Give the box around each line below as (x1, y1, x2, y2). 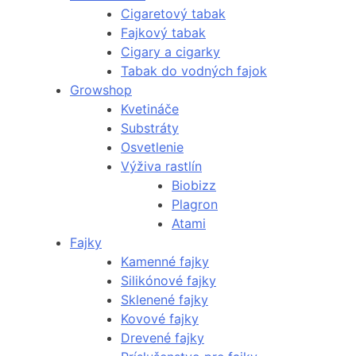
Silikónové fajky (121, 273, 216, 289)
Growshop (70, 82, 132, 99)
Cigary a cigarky (121, 44, 220, 60)
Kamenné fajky (121, 253, 209, 270)
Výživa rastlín (121, 158, 202, 175)
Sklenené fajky (121, 292, 208, 308)
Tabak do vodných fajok (121, 63, 267, 79)
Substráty (121, 120, 179, 137)
